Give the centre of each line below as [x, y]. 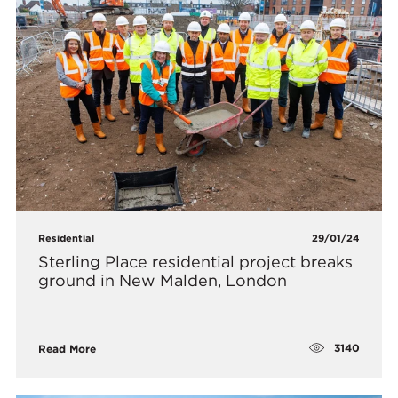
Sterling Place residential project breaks [196, 261]
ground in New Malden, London [163, 280]
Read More [68, 348]
